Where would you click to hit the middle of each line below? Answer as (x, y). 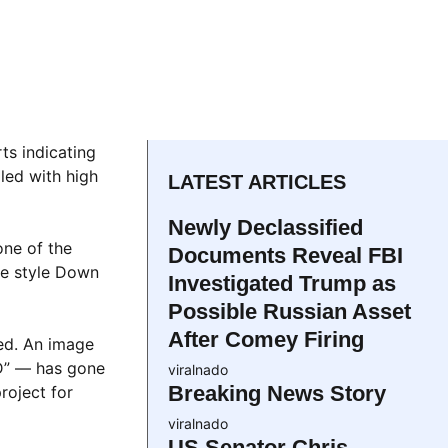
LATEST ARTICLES (257, 182)
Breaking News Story (277, 393)
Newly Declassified (265, 227)
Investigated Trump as (282, 283)
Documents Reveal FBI (285, 255)
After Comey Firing (266, 339)
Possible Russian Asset (289, 311)
